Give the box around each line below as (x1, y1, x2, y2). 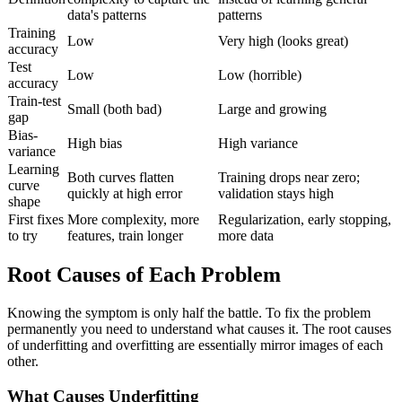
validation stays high (218, 186, 334, 202)
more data (218, 228, 274, 244)
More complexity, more (67, 212, 199, 228)
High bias (67, 135, 122, 152)
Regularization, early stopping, (218, 212, 391, 228)
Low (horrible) (218, 67, 301, 83)
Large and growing (218, 101, 327, 118)
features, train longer (67, 228, 183, 244)
